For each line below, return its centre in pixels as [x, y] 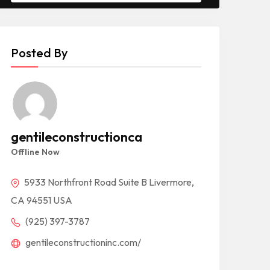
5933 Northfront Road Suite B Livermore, [108, 182]
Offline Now [35, 152]
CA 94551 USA [42, 200]
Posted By [39, 52]
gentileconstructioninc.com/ [82, 242]
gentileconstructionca [77, 137]
